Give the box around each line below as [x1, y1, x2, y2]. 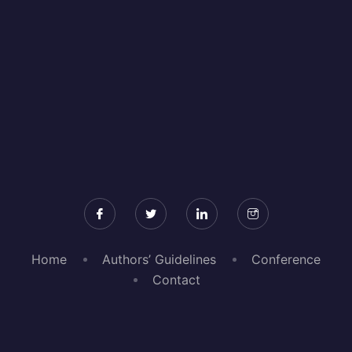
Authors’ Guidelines [102, 251, 216, 267]
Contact [152, 272, 200, 288]
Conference [251, 251, 321, 267]
